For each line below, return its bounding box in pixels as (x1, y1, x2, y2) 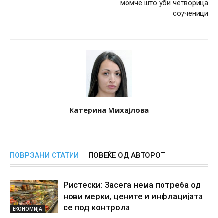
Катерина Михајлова (69, 105, 149, 115)
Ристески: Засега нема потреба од (63, 180, 201, 190)
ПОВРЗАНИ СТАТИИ (10, 151, 79, 160)
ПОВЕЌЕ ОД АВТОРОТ (89, 151, 165, 160)
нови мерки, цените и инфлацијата (63, 191, 203, 201)
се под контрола (63, 202, 130, 213)
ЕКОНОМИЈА (13, 205, 42, 213)
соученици (173, 9, 208, 18)
